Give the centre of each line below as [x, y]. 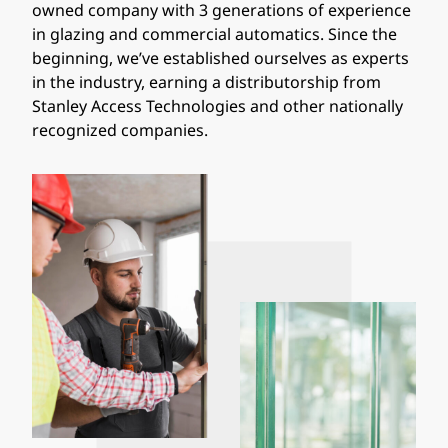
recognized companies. [120, 130]
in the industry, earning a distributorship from [206, 82]
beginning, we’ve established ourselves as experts [220, 58]
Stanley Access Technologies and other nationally [217, 106]
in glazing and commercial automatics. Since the [214, 34]
